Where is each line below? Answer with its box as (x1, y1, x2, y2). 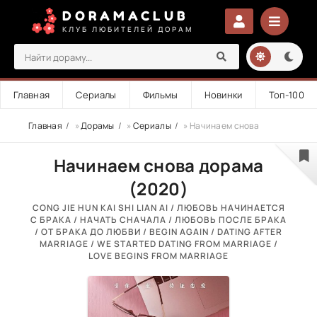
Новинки (204, 88, 243, 101)
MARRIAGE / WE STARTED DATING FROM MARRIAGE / (39, 238, 278, 250)
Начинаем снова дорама (53, 154, 264, 177)
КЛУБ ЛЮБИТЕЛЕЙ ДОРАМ (62, 23, 194, 34)
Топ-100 (268, 88, 304, 101)
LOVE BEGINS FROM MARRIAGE (88, 250, 229, 262)
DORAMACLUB (62, 7, 189, 23)
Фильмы (142, 88, 178, 101)
